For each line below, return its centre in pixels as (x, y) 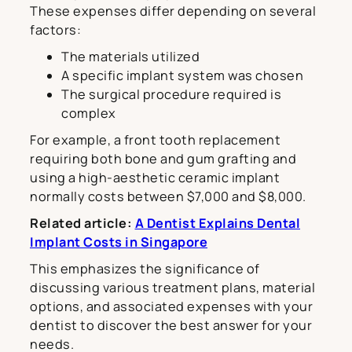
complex (89, 114)
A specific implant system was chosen (182, 76)
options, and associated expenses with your (171, 307)
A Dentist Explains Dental (217, 224)
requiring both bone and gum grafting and (163, 159)
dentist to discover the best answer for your (171, 326)
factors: (55, 30)
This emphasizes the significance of (145, 269)
